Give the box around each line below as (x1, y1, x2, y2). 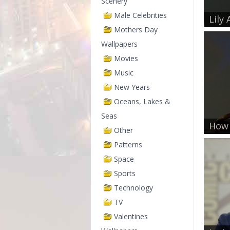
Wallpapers (101, 39, 138, 49)
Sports (114, 168, 136, 178)
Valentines (114, 212, 148, 221)
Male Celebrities (114, 10, 167, 20)
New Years (114, 82, 150, 92)
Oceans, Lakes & (114, 97, 170, 106)
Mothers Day (114, 25, 158, 34)
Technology (114, 183, 153, 193)
